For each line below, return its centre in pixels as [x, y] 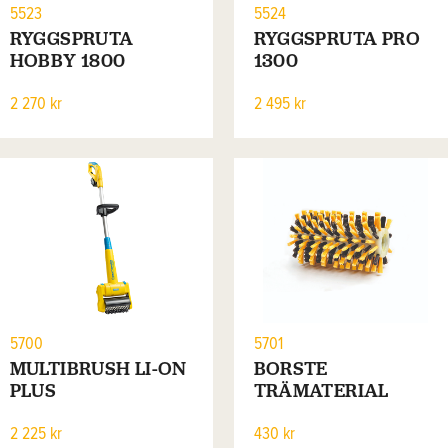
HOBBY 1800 [67, 60]
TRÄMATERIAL [321, 391]
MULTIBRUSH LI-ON [98, 369]
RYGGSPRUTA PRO [336, 38]
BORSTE [290, 369]
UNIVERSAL [307, 413]
